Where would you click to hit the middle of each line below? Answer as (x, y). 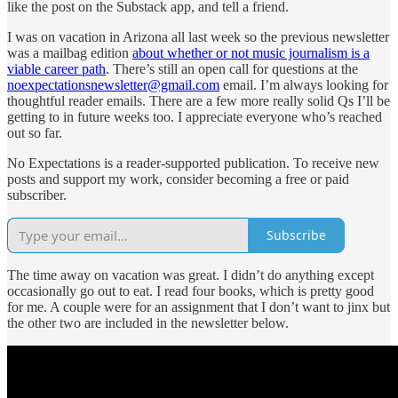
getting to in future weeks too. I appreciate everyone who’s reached (195, 116)
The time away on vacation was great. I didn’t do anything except (191, 275)
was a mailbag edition (70, 52)
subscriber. (37, 195)
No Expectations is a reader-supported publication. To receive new (193, 163)
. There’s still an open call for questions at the (232, 68)
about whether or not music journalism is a (251, 52)
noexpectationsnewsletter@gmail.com (113, 84)
